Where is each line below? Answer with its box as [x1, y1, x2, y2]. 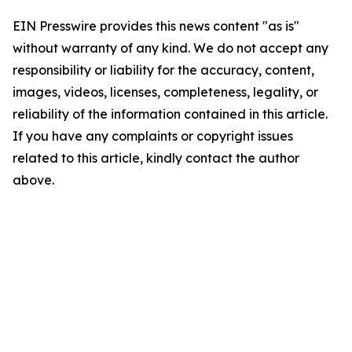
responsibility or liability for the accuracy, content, [13, 62, 314, 78]
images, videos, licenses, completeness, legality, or [13, 84, 318, 100]
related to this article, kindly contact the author [13, 150, 299, 166]
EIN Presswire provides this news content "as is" [13, 18, 299, 34]
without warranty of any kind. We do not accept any [13, 40, 328, 56]
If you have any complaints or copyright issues [13, 128, 293, 144]
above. [13, 172, 54, 188]
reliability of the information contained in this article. [13, 106, 328, 122]
